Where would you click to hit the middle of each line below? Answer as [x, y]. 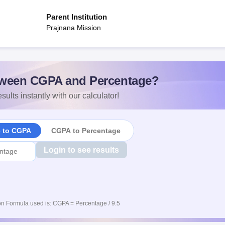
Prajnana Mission [74, 28]
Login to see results [81, 150]
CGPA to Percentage [86, 130]
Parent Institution [77, 17]
